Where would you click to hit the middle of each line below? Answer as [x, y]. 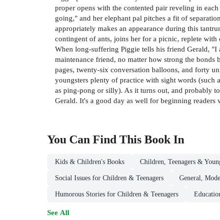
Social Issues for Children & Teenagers [109, 178]
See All [58, 213]
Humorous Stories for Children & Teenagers [117, 194]
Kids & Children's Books [90, 162]
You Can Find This [96, 140]
